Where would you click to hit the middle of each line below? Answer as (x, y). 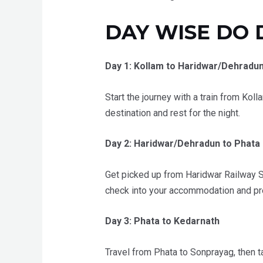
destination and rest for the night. (172, 113)
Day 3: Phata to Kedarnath (162, 221)
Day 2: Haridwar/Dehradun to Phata (182, 144)
